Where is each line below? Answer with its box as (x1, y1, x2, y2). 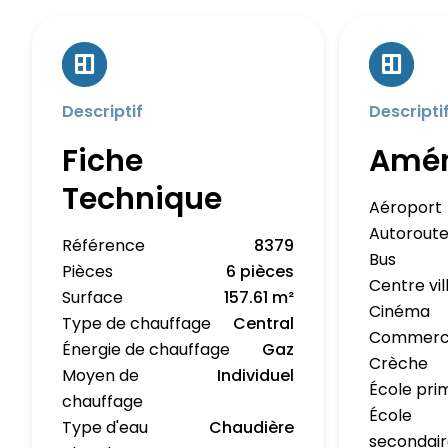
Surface (62, 286, 123, 309)
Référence (62, 234, 145, 257)
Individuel (217, 364, 295, 387)
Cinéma (369, 300, 431, 323)
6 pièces (226, 260, 295, 283)
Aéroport (369, 196, 443, 219)
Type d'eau (62, 416, 148, 439)
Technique (62, 178, 222, 220)
